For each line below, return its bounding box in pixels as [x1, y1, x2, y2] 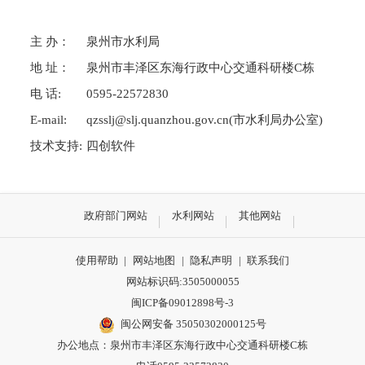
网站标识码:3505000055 [125, 275, 240, 288]
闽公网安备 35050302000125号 [121, 317, 267, 330]
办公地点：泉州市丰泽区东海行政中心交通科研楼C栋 [57, 338, 308, 351]
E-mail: [29, 112, 67, 126]
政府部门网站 [83, 209, 147, 222]
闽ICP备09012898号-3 [131, 296, 234, 309]
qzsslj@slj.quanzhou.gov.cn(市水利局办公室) [86, 112, 323, 126]
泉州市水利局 [86, 33, 160, 48]
